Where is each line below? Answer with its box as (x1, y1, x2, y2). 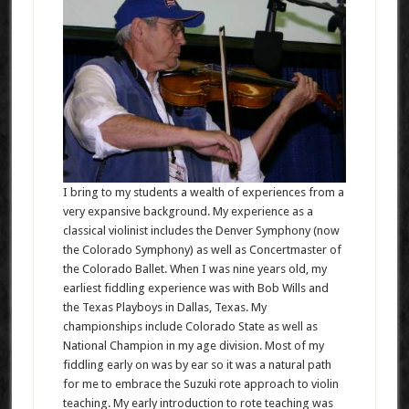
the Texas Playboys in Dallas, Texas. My (62, 299, 267, 314)
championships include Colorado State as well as (62, 319, 318, 333)
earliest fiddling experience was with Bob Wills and (62, 280, 329, 295)
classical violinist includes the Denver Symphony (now (62, 223, 340, 237)
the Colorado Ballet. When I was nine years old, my (62, 261, 327, 276)
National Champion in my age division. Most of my (62, 338, 324, 352)
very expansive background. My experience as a (62, 204, 313, 218)
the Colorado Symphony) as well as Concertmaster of (62, 242, 341, 257)
